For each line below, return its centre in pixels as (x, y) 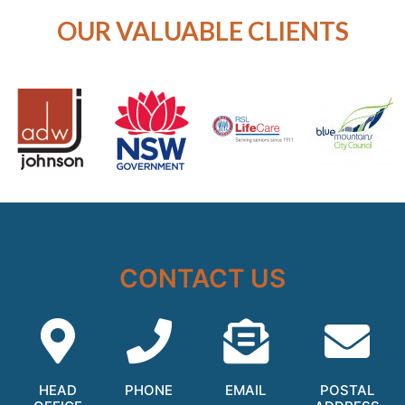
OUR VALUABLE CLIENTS (202, 31)
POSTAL (348, 391)
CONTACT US (202, 279)
